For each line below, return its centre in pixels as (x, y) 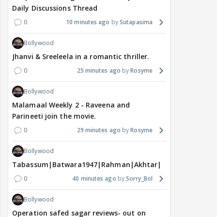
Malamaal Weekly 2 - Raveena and (71, 105)
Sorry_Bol (139, 179)
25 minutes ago (99, 71)
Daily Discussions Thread (55, 8)
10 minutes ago (88, 22)
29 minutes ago (99, 130)
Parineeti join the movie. (54, 116)
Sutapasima (136, 22)
